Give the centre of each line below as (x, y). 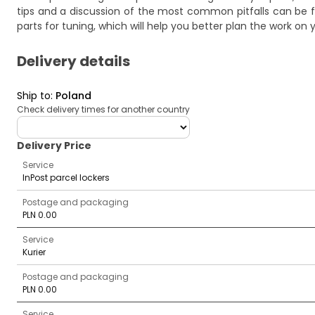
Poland (73, 96)
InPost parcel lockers (66, 178)
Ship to (34, 96)
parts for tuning (55, 26)
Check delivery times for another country (103, 109)
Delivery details (73, 61)
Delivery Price (54, 146)
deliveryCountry (55, 122)
